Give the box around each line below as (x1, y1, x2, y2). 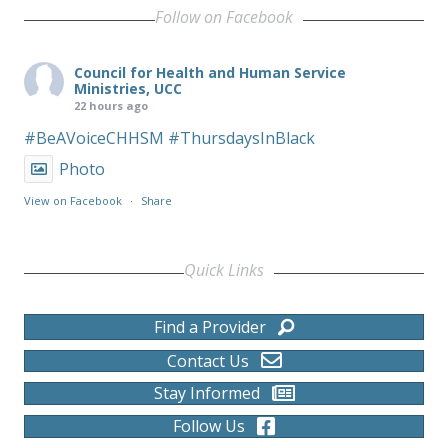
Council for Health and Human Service (74, 62, 346, 82)
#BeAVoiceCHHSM (24, 126, 164, 149)
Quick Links (184, 258, 264, 281)
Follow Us (173, 415, 245, 438)
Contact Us (166, 349, 249, 372)
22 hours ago (74, 97, 148, 113)
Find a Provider (154, 315, 266, 338)
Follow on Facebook (155, 5, 293, 28)
